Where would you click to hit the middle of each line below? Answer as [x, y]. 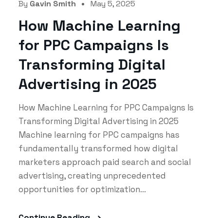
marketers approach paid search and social [105, 162]
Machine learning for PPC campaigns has [99, 135]
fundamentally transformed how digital [98, 148]
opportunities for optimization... [82, 189]
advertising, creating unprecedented [92, 175]
